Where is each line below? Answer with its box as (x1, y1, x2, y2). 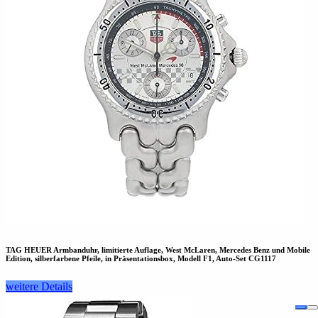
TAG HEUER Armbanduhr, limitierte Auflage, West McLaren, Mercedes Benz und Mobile (6, 246, 310, 255)
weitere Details (6, 280, 72, 293)
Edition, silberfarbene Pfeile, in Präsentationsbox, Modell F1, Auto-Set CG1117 (6, 254, 276, 263)
